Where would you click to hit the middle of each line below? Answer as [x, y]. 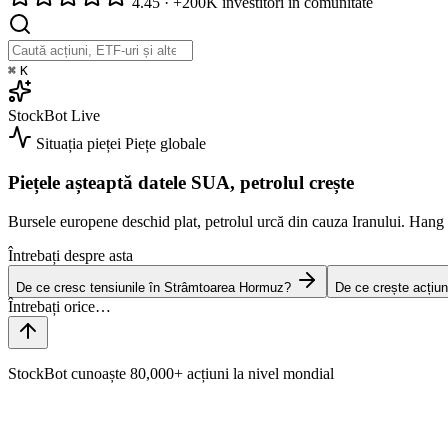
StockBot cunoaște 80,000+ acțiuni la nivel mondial [171, 373]
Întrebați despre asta [70, 255]
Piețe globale [165, 144]
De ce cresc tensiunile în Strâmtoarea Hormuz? [153, 287]
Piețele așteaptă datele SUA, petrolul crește [181, 182]
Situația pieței [78, 144]
